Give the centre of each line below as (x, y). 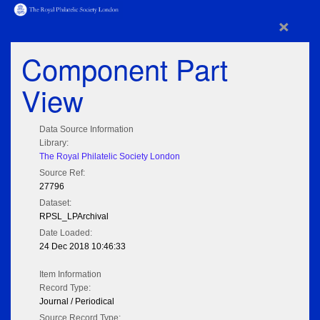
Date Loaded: (66, 233)
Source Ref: (62, 173)
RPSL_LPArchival (74, 217)
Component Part (125, 69)
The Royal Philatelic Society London (110, 157)
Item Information (70, 275)
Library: (54, 143)
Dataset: (55, 203)
